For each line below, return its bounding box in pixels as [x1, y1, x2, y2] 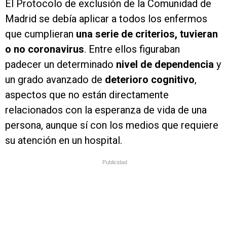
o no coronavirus [5, 43, 84, 56]
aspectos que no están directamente [5, 89, 169, 101]
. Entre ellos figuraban [84, 43, 180, 56]
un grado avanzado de [5, 73, 105, 86]
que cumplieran [5, 28, 76, 41]
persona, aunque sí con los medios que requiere [5, 119, 218, 132]
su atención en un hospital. [5, 134, 122, 147]
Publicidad [102, 159, 127, 166]
